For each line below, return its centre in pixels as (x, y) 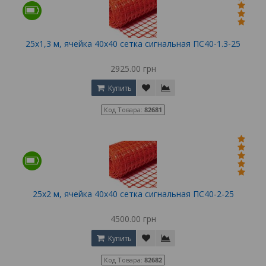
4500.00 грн (133, 218)
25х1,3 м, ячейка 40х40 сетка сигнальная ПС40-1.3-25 (133, 43)
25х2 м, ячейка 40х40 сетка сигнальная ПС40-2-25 (133, 194)
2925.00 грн (133, 68)
